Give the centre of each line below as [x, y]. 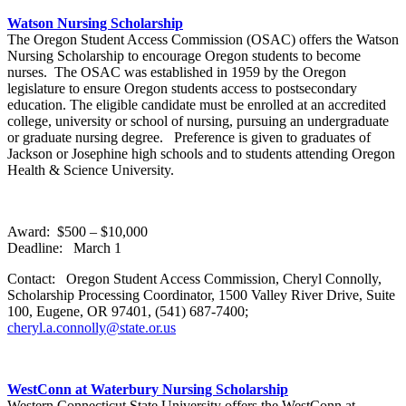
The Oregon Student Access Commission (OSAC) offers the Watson [203, 39]
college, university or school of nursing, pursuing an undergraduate [198, 121]
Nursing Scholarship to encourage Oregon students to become [184, 55]
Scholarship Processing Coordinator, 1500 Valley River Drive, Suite [201, 295]
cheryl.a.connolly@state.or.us [92, 327]
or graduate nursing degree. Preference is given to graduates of [189, 137]
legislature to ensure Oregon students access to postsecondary [182, 88]
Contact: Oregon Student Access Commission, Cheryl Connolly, [194, 278]
